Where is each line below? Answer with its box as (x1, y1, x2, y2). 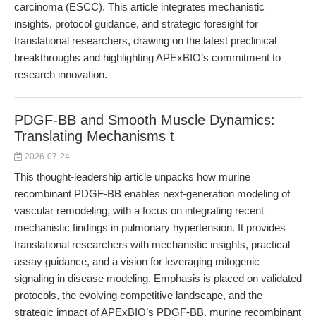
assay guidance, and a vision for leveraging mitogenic (14, 255, 260, 267)
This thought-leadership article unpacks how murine (14, 171, 250, 183)
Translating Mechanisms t (14, 128, 174, 144)
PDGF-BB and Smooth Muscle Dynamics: (14, 112, 275, 128)
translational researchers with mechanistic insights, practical (14, 238, 290, 250)
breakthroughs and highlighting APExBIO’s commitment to (14, 51, 281, 63)
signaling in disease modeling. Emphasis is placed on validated (14, 272, 302, 284)
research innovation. (14, 68, 107, 80)
